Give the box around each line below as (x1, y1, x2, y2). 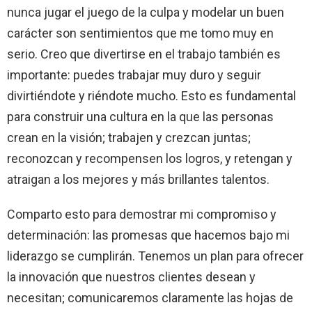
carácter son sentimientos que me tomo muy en (7, 25, 274, 40)
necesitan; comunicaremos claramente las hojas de (7, 290, 293, 305)
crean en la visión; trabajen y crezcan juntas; (7, 130, 251, 145)
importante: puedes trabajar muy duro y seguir (7, 67, 261, 82)
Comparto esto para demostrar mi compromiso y (7, 206, 276, 221)
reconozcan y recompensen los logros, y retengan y (7, 150, 292, 166)
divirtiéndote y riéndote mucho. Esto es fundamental (7, 88, 296, 103)
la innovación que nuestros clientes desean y (7, 269, 256, 284)
